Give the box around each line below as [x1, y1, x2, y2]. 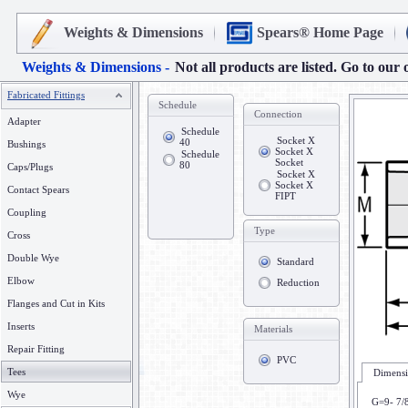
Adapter [7, 116, 41, 127]
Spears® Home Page [257, 25, 383, 40]
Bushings [7, 138, 46, 149]
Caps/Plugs [7, 161, 53, 172]
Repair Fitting [7, 343, 65, 354]
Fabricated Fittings [7, 89, 85, 100]
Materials [254, 323, 292, 334]
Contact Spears [7, 184, 69, 195]
